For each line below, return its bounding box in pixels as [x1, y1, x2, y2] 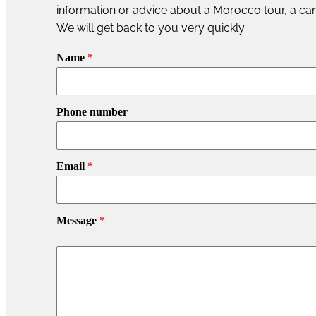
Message [56, 214, 99, 226]
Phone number [56, 105, 128, 118]
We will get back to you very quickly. [56, 20, 246, 35]
